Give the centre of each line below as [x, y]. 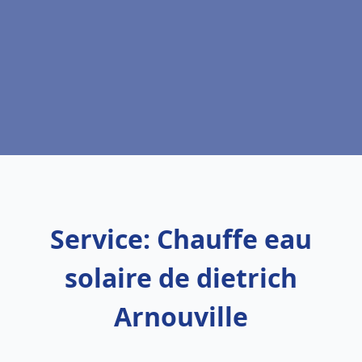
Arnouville [181, 316]
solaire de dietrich [181, 278]
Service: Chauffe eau [181, 239]
